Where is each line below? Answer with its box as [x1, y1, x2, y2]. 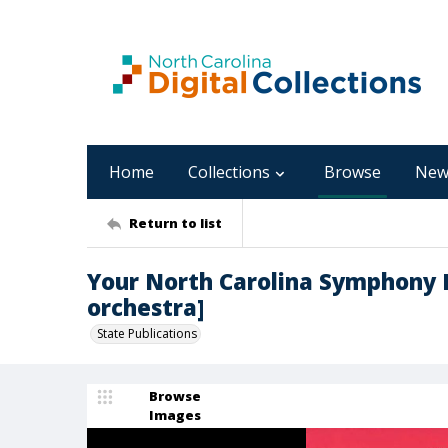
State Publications [97, 325, 197, 342]
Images [149, 406, 201, 424]
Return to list [129, 213, 222, 232]
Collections [188, 161, 270, 183]
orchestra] [87, 292, 204, 322]
